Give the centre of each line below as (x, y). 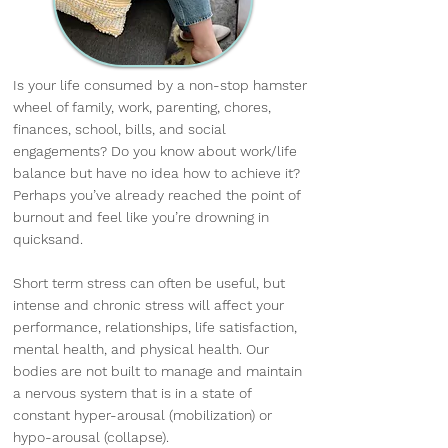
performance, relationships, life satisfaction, (155, 327)
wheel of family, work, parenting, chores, (142, 107)
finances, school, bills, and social (119, 129)
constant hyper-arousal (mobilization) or (142, 415)
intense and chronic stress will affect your (148, 305)
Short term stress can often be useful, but (149, 283)
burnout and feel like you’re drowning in (141, 217)
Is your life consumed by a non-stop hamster (160, 85)
